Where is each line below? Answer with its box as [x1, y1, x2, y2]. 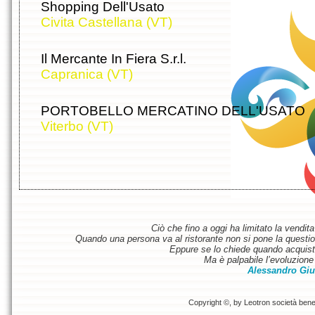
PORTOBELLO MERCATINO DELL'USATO [41, 103, 305, 119]
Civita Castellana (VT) [41, 15, 172, 30]
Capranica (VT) [41, 67, 133, 82]
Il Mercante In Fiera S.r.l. [41, 51, 186, 67]
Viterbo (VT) [41, 119, 113, 134]
